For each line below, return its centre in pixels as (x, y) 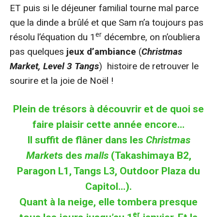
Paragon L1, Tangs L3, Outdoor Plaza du (108, 171)
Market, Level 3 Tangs (54, 66)
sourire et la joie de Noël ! (62, 80)
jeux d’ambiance (101, 51)
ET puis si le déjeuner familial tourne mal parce (104, 8)
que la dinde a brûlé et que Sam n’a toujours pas (107, 22)
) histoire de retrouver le (149, 66)
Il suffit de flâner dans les (86, 140)
